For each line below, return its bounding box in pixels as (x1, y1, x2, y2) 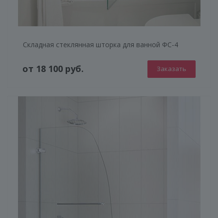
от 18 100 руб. (22, 63, 84, 75)
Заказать (157, 64, 186, 73)
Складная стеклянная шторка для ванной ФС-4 (23, 39, 178, 49)
